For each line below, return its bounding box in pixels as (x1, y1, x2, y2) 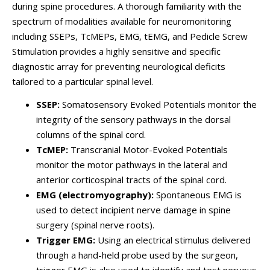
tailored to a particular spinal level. (12, 75, 153, 87)
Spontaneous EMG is (154, 188, 242, 201)
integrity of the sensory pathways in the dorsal (36, 113, 231, 125)
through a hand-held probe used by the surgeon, (36, 248, 238, 261)
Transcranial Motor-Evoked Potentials (68, 143, 228, 155)
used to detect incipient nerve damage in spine (36, 203, 231, 216)
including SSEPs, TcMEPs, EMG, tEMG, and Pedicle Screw (12, 30, 248, 42)
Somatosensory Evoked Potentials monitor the (60, 98, 257, 110)
